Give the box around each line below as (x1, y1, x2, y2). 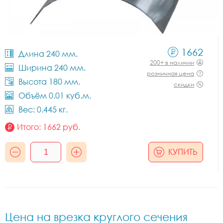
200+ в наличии (150, 59, 194, 66)
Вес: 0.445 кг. (18, 105, 68, 114)
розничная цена (147, 70, 194, 77)
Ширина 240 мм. (18, 63, 86, 73)
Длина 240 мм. (18, 49, 78, 59)
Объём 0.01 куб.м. (18, 91, 91, 101)
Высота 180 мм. (18, 77, 80, 87)
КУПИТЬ (168, 147, 198, 157)
